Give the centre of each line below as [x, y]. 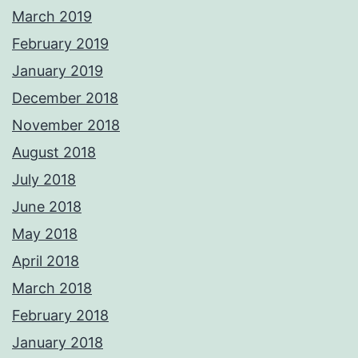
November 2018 [66, 125]
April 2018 [46, 261]
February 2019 [60, 44]
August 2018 [54, 153]
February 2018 [60, 316]
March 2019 [52, 17]
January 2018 [58, 343]
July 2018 [44, 180]
